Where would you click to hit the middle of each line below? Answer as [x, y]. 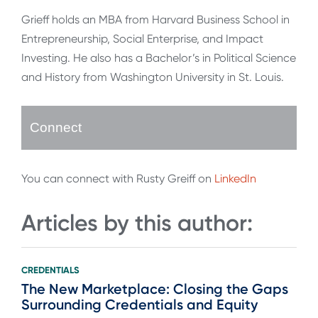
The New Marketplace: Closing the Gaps [155, 289]
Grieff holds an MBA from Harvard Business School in [155, 20]
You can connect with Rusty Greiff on [118, 179]
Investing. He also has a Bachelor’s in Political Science [159, 58]
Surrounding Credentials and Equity [139, 304]
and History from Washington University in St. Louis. [153, 77]
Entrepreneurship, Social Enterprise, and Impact [142, 39]
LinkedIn [235, 179]
